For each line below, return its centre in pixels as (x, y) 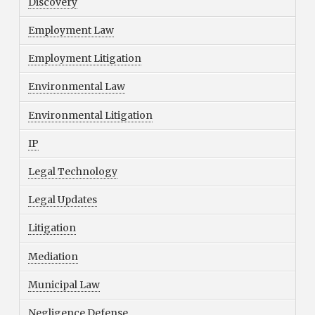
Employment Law (71, 31)
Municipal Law (64, 284)
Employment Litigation (84, 59)
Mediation (53, 256)
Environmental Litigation (90, 115)
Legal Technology (72, 172)
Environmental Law (76, 87)
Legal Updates (62, 200)
